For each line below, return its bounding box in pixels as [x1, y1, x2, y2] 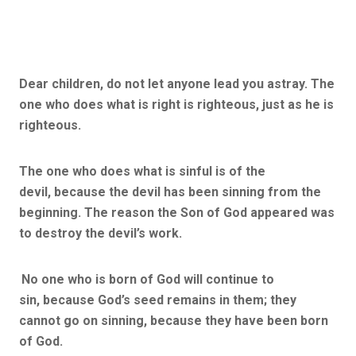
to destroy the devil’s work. [19, 225, 182, 241]
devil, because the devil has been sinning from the [19, 184, 321, 199]
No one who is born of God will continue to [21, 271, 274, 287]
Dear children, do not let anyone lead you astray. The [19, 75, 335, 91]
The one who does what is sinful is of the [19, 163, 265, 179]
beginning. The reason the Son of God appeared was [19, 204, 335, 220]
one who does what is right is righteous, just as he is [19, 96, 334, 112]
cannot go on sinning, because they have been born [19, 312, 328, 328]
